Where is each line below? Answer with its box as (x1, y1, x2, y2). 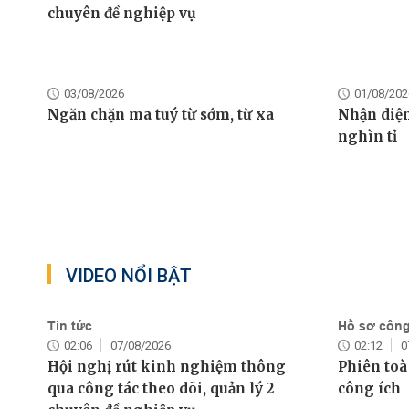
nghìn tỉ (337, 128, 397, 146)
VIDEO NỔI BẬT (66, 265, 192, 288)
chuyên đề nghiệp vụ (47, 5, 196, 23)
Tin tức (47, 319, 92, 334)
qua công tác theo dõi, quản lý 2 (47, 380, 274, 398)
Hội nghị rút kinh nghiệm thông (47, 358, 286, 376)
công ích (337, 380, 401, 398)
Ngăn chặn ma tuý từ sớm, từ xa (47, 106, 274, 124)
